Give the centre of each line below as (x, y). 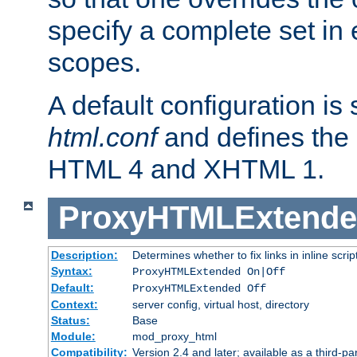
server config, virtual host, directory (220, 304)
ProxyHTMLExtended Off (199, 288)
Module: (73, 336)
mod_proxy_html (174, 336)
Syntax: (71, 271)
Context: (74, 304)
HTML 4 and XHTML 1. (186, 169)
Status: (70, 320)
